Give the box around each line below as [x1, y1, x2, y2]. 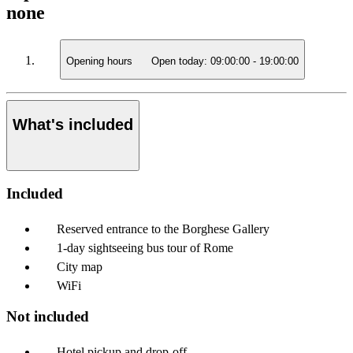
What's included [13, 116, 133, 134]
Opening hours [66, 55, 136, 68]
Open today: [151, 55, 207, 68]
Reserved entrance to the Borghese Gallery [57, 222, 269, 236]
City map [57, 260, 102, 274]
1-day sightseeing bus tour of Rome [57, 241, 233, 255]
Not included [6, 307, 89, 325]
